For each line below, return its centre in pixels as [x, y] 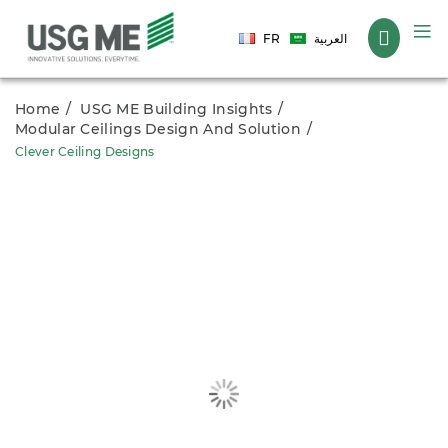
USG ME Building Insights [176, 109]
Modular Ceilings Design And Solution [158, 129]
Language [271, 26]
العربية [330, 39]
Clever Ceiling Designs [85, 152]
